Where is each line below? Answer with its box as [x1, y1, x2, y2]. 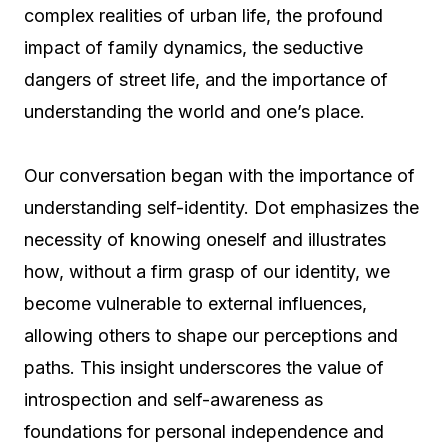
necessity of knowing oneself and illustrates [24, 229, 386, 250]
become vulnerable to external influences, [24, 293, 367, 314]
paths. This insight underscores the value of [24, 357, 384, 378]
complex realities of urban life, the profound [24, 5, 383, 26]
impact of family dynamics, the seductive [24, 37, 363, 58]
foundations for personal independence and [24, 421, 384, 442]
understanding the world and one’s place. [24, 101, 365, 122]
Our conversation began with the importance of [24, 165, 415, 186]
